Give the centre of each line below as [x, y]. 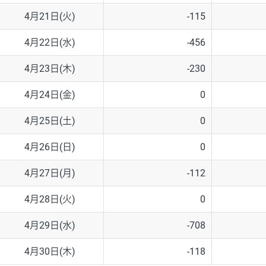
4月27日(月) [50, 173]
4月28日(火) [50, 199]
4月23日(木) [50, 69]
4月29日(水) [50, 226]
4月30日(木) [50, 252]
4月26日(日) [50, 147]
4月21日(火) [50, 17]
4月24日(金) [50, 95]
